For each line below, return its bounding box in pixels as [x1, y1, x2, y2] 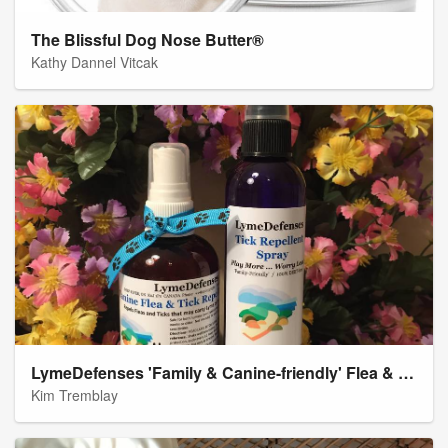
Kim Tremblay [31, 385, 118, 406]
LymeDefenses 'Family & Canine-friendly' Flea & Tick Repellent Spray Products [398, 361, 414, 385]
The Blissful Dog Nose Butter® [31, 28, 264, 52]
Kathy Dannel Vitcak [31, 52, 158, 73]
